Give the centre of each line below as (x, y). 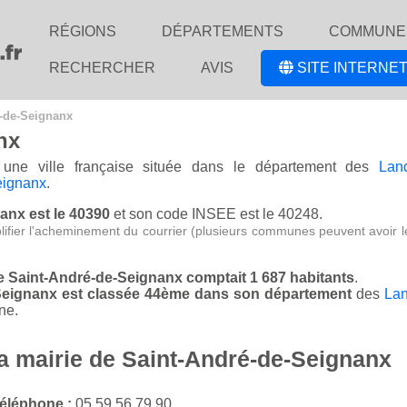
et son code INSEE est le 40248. (216, 214)
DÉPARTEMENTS (223, 31)
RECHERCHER (102, 68)
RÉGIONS (83, 31)
